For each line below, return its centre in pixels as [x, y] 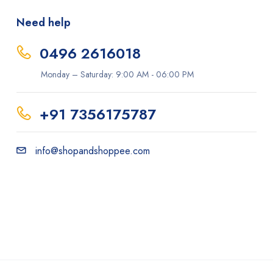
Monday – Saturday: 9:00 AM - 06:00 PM [118, 74]
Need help [44, 22]
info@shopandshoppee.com [93, 151]
